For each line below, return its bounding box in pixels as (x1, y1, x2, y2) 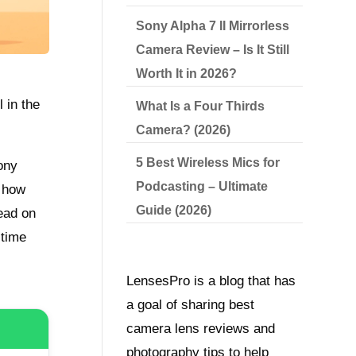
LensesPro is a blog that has (126, 273, 296, 289)
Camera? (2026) (136, 123, 231, 137)
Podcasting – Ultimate (136, 180, 269, 193)
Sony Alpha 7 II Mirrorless (136, 19, 290, 33)
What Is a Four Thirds (136, 99, 265, 113)
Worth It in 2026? (136, 67, 238, 80)
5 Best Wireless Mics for (136, 156, 281, 169)
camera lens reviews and (126, 321, 276, 337)
